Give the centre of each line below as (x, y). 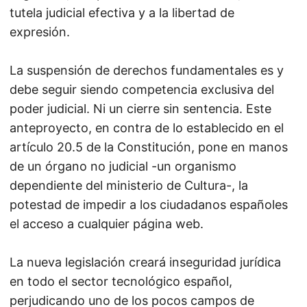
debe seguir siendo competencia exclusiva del (142, 89)
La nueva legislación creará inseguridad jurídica (145, 262)
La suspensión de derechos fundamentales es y (147, 70)
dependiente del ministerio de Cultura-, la (129, 185)
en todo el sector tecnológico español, (121, 281)
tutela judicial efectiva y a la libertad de (122, 13)
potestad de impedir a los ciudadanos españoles (149, 205)
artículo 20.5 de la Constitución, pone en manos (149, 147)
